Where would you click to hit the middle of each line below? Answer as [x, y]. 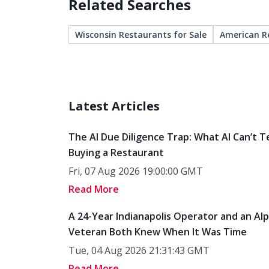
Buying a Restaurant [116, 153]
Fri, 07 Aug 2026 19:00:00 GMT [136, 171]
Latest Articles [114, 106]
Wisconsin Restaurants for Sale [141, 35]
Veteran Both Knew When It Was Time [158, 232]
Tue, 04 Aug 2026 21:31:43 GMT [139, 250]
